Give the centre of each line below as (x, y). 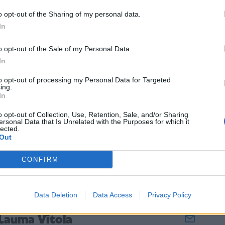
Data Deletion (55, 195)
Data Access (112, 195)
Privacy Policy (169, 195)
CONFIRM (40, 159)
